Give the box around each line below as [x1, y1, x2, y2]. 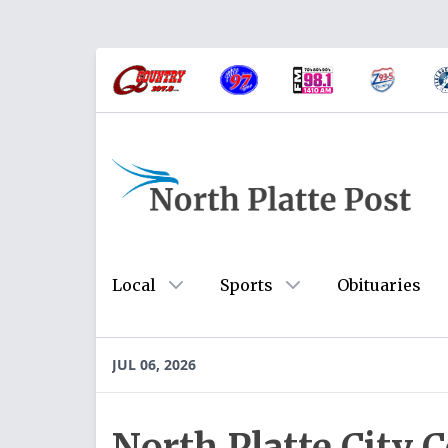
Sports [220, 275, 273, 295]
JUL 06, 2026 [112, 355, 196, 374]
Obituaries [337, 275, 421, 295]
